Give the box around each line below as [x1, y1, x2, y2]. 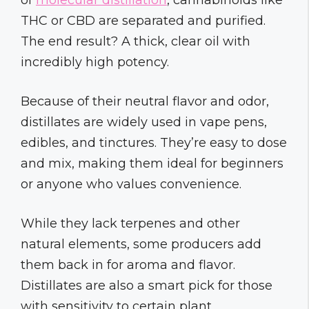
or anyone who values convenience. [21, 176, 241, 192]
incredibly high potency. [21, 54, 169, 70]
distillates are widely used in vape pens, [21, 114, 267, 130]
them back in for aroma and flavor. [21, 257, 235, 272]
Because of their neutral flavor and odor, [21, 93, 269, 109]
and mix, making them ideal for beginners [21, 155, 283, 171]
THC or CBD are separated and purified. [21, 12, 266, 28]
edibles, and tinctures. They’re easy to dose [21, 134, 287, 150]
